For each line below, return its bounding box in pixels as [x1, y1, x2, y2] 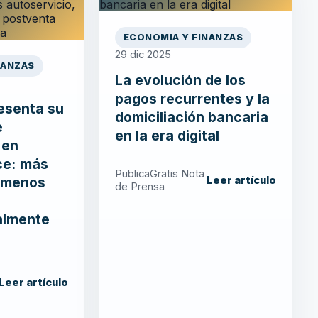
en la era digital [114, 126, 219, 144]
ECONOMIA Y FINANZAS [123, 32, 243, 43]
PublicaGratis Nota [114, 167, 204, 180]
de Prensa [114, 180, 165, 193]
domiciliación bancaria [114, 108, 268, 126]
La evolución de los [114, 71, 246, 89]
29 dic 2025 [114, 48, 171, 61]
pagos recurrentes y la [114, 89, 270, 107]
